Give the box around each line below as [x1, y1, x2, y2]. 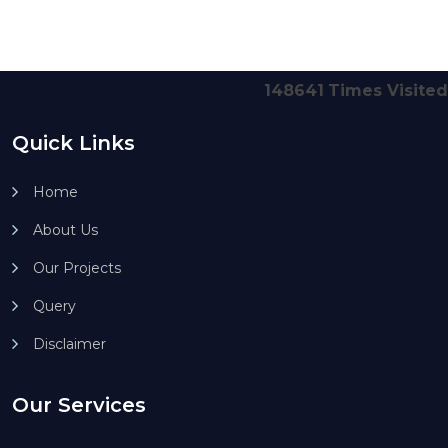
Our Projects [33, 259, 121, 277]
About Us [33, 221, 98, 239]
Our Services [12, 393, 146, 417]
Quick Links [12, 131, 135, 155]
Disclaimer [33, 335, 106, 353]
